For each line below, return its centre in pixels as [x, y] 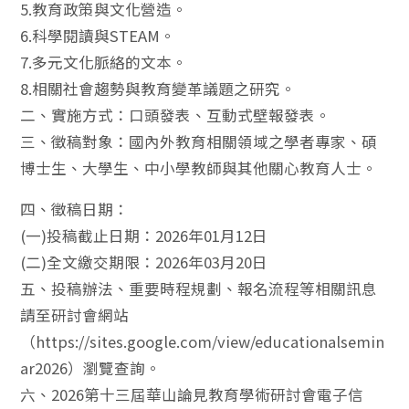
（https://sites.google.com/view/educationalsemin [203, 341]
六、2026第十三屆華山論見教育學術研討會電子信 [192, 394]
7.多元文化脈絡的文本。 [104, 62]
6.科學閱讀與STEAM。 [98, 36]
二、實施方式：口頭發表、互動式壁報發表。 [176, 115]
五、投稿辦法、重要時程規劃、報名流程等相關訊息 [199, 288]
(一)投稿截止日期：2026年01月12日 [144, 236]
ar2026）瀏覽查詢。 [91, 368]
